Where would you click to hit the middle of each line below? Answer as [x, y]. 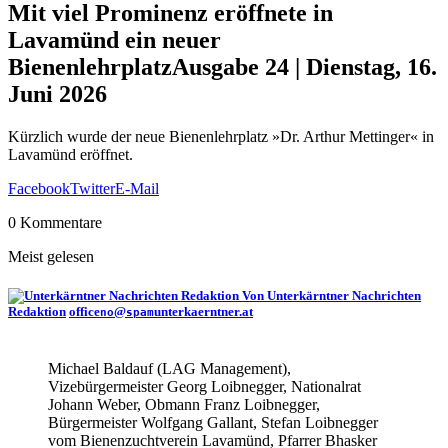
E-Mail [137, 188]
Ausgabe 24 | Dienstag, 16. [304, 66]
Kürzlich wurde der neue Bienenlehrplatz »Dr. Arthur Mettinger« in [221, 136]
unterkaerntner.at [203, 311]
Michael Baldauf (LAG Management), [169, 369]
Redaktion [37, 311]
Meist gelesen [51, 256]
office [84, 311]
